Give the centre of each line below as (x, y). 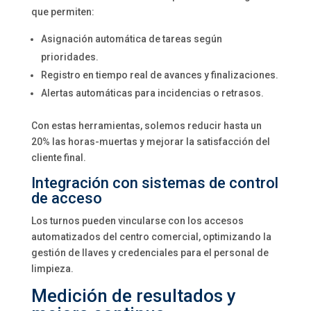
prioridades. (69, 57)
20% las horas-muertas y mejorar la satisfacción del (150, 142)
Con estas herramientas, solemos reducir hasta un (146, 126)
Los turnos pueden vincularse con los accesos (137, 221)
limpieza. (52, 269)
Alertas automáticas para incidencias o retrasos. (152, 93)
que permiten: (62, 12)
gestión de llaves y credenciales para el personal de (150, 253)
